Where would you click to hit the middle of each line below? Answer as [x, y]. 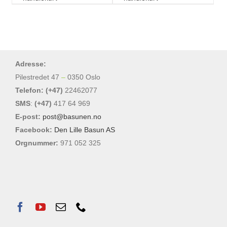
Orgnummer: [37, 143]
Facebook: [34, 130]
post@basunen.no [72, 117]
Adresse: [30, 64]
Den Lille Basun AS [84, 130]
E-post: [29, 117]
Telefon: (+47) [40, 90]
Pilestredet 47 [38, 77]
